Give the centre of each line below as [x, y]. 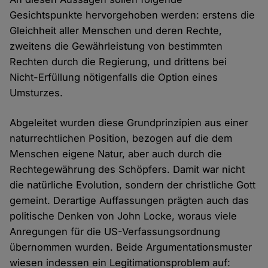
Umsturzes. [36, 92]
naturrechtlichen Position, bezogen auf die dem [121, 138]
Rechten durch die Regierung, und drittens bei [118, 61]
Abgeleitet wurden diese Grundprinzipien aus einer [129, 122]
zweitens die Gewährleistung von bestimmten [116, 46]
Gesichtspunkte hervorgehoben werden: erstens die [133, 15]
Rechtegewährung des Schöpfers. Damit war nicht [127, 169]
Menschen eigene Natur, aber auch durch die [116, 153]
